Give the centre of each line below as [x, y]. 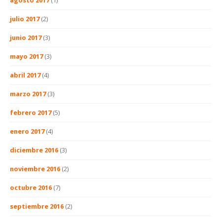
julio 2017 [25, 18]
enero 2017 [27, 131]
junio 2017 [26, 37]
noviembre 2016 [35, 168]
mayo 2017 [26, 56]
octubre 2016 [31, 187]
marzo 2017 [28, 93]
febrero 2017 [31, 112]
